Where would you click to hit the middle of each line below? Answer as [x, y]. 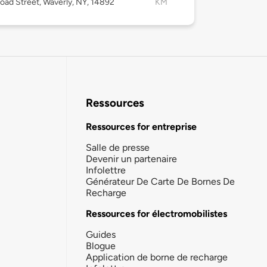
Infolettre [106, 170]
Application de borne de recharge [157, 257]
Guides [101, 234]
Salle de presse [118, 147]
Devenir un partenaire [131, 159]
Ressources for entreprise [141, 126]
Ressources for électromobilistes [156, 213]
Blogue [101, 246]
